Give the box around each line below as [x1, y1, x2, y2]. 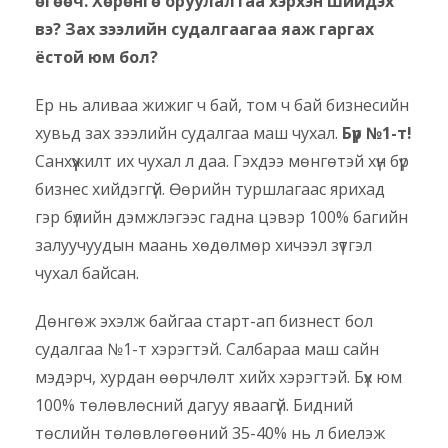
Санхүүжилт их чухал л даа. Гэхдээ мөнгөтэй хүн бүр [35, 150, 409, 173]
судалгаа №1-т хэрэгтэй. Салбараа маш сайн [35, 338, 379, 361]
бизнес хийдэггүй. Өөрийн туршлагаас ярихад [35, 178, 385, 201]
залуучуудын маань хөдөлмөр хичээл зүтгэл [35, 234, 372, 257]
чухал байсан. [35, 262, 139, 285]
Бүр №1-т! [342, 122, 412, 145]
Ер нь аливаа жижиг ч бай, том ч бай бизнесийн [35, 94, 409, 117]
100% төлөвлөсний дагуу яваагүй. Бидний [35, 394, 353, 417]
